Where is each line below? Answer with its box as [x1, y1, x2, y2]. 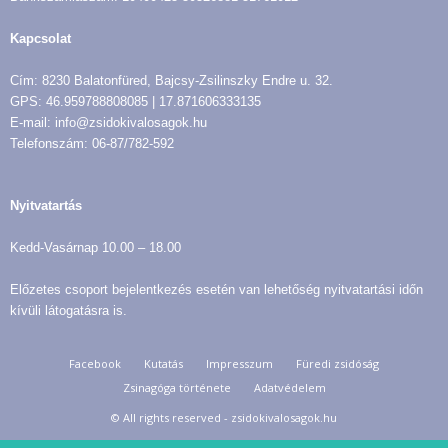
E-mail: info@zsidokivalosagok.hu [10, 114, 207, 130]
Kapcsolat [10, 30, 71, 46]
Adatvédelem [253, 379, 326, 395]
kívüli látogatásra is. [10, 302, 127, 318]
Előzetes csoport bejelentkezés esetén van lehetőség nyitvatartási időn [10, 281, 423, 297]
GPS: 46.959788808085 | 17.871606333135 [10, 93, 261, 109]
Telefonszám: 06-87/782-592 [10, 135, 174, 151]
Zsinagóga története [122, 379, 231, 395]
